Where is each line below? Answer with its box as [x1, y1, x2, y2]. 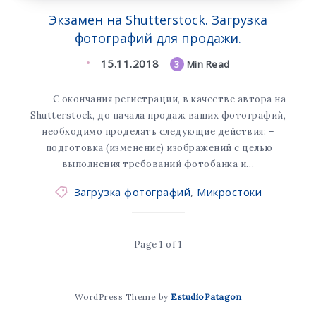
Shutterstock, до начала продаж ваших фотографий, [30, 109, 286, 121]
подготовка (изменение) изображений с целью [43, 142, 273, 154]
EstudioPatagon [171, 291, 242, 302]
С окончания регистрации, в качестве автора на [30, 93, 286, 105]
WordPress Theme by [74, 291, 171, 302]
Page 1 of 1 [133, 238, 183, 250]
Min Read [184, 58, 230, 71]
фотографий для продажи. [75, 30, 241, 47]
